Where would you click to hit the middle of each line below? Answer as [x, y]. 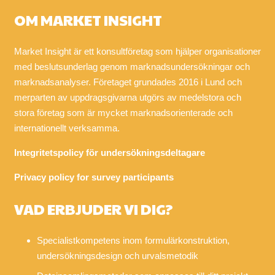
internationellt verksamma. [67, 128]
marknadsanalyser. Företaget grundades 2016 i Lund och [128, 82]
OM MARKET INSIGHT [88, 19]
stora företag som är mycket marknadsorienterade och [123, 113]
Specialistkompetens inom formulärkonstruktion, [133, 240]
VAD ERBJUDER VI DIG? [93, 208]
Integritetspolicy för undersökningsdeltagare [109, 153]
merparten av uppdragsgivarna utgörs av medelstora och [127, 97]
